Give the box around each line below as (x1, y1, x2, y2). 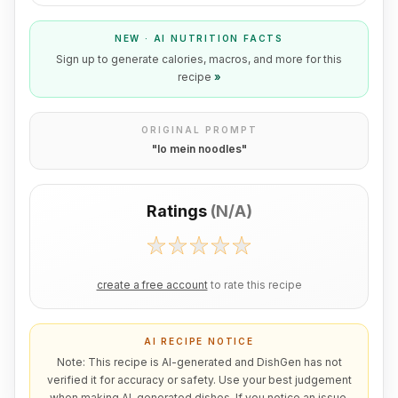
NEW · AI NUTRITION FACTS (114, 33, 284, 44)
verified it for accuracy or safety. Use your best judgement (46, 373, 352, 386)
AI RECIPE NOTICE (144, 336, 254, 346)
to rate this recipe (210, 279, 302, 291)
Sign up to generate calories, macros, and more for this (56, 52, 342, 66)
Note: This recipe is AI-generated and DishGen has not (56, 355, 342, 369)
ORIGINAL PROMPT (140, 124, 258, 135)
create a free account (96, 279, 208, 291)
